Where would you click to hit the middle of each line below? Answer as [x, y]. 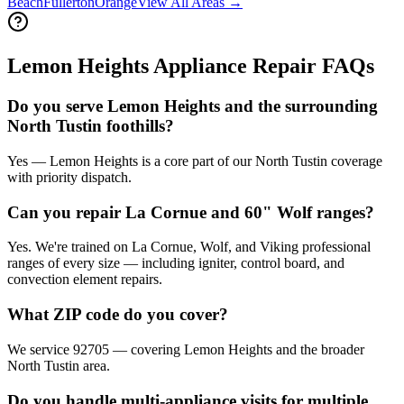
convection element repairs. [85, 280]
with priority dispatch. [69, 177]
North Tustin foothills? [91, 126]
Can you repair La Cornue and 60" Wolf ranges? [191, 212]
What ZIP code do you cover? [118, 315]
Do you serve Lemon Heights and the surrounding [193, 106]
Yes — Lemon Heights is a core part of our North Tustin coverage [195, 161]
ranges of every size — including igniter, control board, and [176, 263]
